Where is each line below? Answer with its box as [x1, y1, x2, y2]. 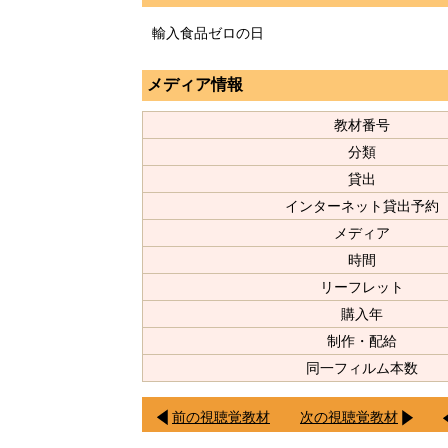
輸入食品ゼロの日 [152, 25, 264, 42]
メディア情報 [147, 76, 243, 94]
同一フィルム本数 [306, 360, 418, 377]
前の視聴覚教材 [172, 409, 270, 426]
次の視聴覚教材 [300, 409, 398, 426]
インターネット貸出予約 [285, 198, 439, 215]
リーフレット [320, 279, 404, 296]
